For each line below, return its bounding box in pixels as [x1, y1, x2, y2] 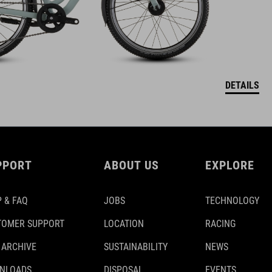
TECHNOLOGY [205, 194, 259, 206]
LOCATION [104, 217, 144, 229]
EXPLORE [205, 157, 254, 172]
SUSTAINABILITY [104, 240, 168, 253]
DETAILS [225, 79, 259, 91]
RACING [205, 217, 236, 229]
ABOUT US [104, 157, 159, 172]
